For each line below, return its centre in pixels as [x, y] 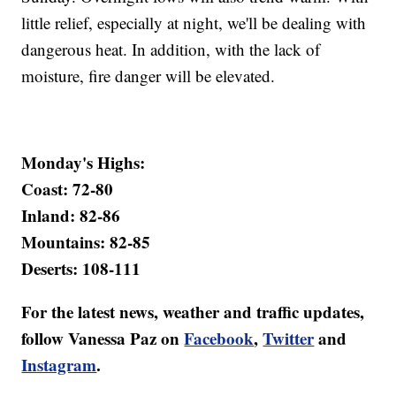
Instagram [59, 365]
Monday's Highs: [84, 163]
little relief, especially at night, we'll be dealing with [194, 23]
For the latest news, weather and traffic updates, [193, 312]
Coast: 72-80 [68, 189]
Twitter [289, 339]
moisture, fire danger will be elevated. [148, 76]
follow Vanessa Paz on [103, 339]
